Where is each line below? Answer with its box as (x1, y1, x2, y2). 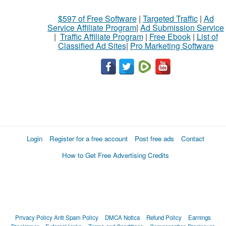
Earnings (188, 213, 211, 222)
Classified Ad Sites (58, 40, 126, 52)
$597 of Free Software (58, 13, 137, 25)
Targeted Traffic (142, 13, 198, 25)
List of (196, 31, 218, 43)
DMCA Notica (105, 213, 140, 222)
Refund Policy (146, 213, 182, 222)
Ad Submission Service (140, 22, 224, 34)
